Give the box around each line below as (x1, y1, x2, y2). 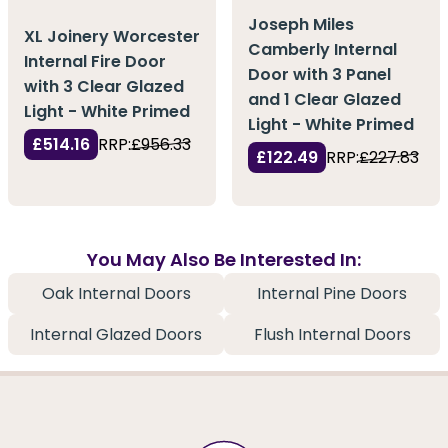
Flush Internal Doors (253, 323, 411, 347)
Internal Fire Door (24, 50, 166, 74)
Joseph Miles (248, 12, 354, 36)
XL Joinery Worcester (24, 25, 200, 49)
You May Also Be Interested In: (87, 247, 361, 273)
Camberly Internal (248, 37, 397, 61)
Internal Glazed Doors (30, 323, 202, 347)
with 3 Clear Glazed (24, 75, 184, 99)
